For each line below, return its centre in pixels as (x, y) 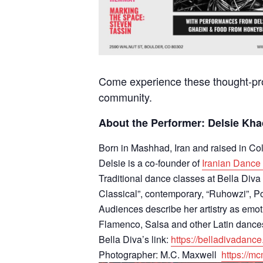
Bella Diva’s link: (135, 239)
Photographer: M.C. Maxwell (160, 254)
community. (125, 97)
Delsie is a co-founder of (150, 163)
